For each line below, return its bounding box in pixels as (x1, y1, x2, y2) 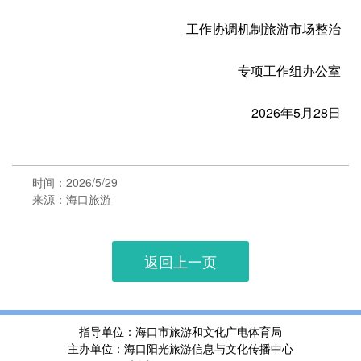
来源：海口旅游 (32, 191, 111, 207)
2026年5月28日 (251, 103, 341, 122)
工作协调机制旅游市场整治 (186, 19, 341, 38)
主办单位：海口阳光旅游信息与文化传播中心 (68, 340, 293, 356)
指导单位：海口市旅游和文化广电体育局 (79, 323, 282, 339)
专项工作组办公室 (238, 61, 341, 80)
